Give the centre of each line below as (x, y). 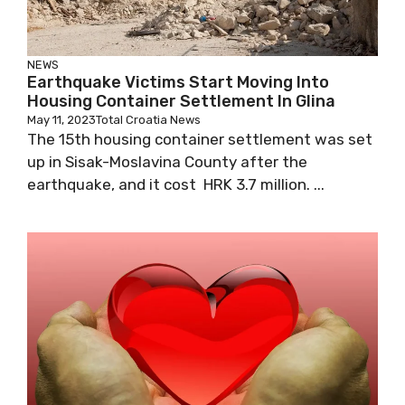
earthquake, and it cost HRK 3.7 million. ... (176, 184)
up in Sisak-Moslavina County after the (167, 162)
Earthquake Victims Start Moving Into (178, 82)
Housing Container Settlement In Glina (181, 101)
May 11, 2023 (61, 120)
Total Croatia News (148, 120)
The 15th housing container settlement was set (200, 139)
